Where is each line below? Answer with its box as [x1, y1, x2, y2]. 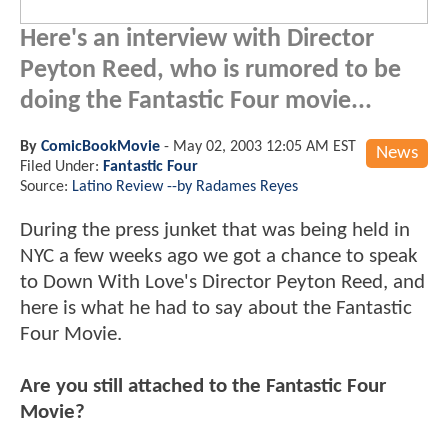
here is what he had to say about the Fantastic [20, 297, 412, 319]
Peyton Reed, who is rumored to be [20, 57, 401, 83]
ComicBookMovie [41, 138, 160, 155]
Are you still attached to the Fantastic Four [20, 375, 386, 397]
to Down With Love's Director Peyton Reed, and [20, 271, 425, 293]
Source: [20, 178, 72, 195]
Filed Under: [20, 158, 103, 175]
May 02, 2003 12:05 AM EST [173, 138, 356, 155]
